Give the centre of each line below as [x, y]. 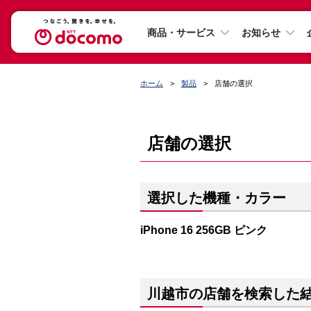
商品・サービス [181, 32]
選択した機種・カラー [217, 198]
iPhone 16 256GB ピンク [204, 230]
